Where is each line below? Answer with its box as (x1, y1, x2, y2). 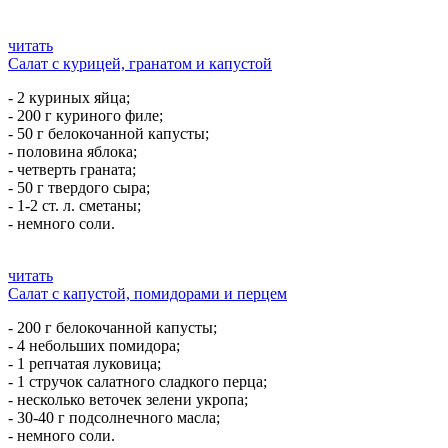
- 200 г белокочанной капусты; (8, 319, 217, 336)
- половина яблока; (8, 143, 137, 160)
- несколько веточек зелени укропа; (8, 391, 248, 408)
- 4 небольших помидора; (8, 337, 180, 354)
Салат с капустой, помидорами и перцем (8, 285, 287, 302)
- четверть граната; (8, 161, 136, 178)
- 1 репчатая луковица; (8, 355, 161, 372)
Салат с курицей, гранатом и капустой (8, 55, 272, 72)
